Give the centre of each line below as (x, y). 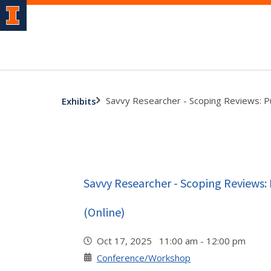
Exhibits (79, 101)
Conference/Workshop (144, 258)
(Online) (104, 212)
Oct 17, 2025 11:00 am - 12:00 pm (174, 241)
